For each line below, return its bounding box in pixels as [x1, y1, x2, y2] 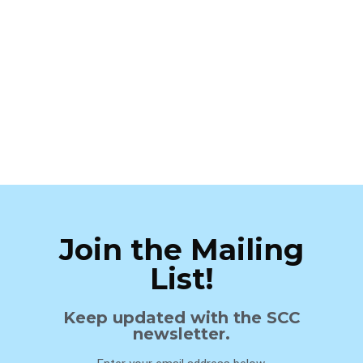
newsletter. [133, 324, 230, 344]
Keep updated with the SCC [62, 308, 301, 327]
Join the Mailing [59, 232, 304, 267]
